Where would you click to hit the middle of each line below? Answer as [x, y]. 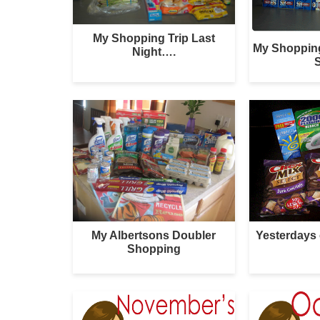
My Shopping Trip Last [154, 38]
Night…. [154, 51]
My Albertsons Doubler [154, 235]
